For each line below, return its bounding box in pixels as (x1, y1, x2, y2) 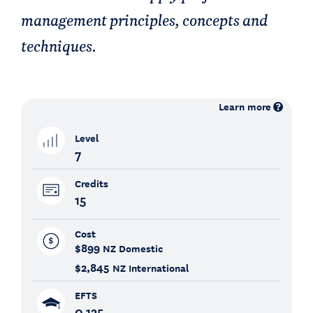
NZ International (112, 260, 189, 275)
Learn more (219, 99, 272, 114)
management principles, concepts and (21, 9, 268, 31)
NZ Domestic (102, 240, 163, 256)
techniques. (21, 35, 96, 57)
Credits (74, 175, 108, 191)
